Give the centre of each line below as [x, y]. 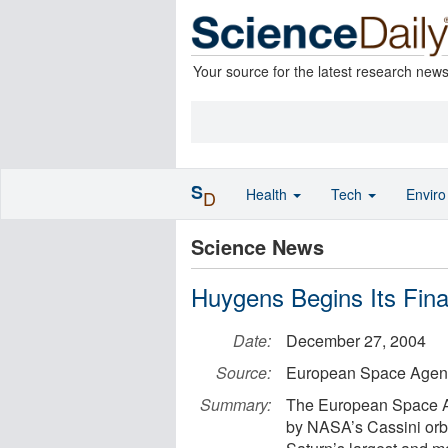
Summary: [235, 404]
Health [268, 194]
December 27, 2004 [356, 340]
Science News [257, 246]
